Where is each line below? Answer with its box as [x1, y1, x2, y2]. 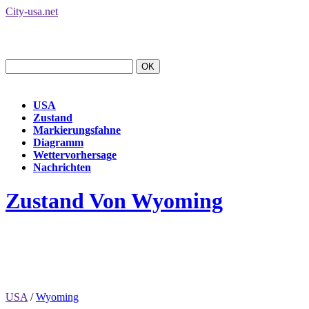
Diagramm [33, 137, 83, 148]
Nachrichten [33, 161, 91, 173]
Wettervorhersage [33, 149, 117, 161]
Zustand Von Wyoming [6, 188, 223, 214]
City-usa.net [6, 6, 58, 17]
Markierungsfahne [33, 124, 121, 136]
